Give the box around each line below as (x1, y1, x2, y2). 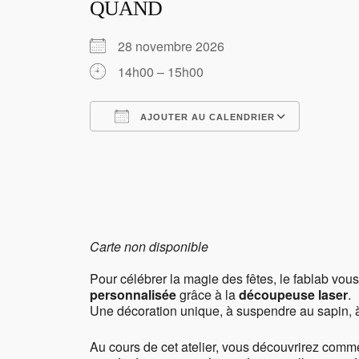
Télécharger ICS (118, 136, 211, 155)
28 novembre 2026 (118, 37, 237, 56)
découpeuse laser (239, 285, 348, 305)
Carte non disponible (90, 237, 208, 256)
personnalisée (90, 285, 176, 305)
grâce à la (176, 285, 239, 305)
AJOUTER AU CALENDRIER (137, 112, 275, 123)
